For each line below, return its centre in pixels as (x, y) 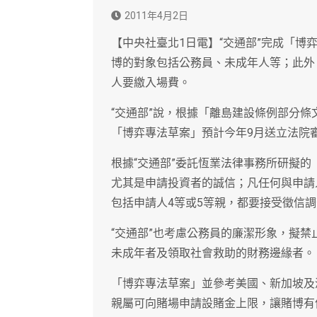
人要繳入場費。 (151, 83)
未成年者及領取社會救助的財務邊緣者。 (213, 253)
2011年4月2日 (156, 16)
